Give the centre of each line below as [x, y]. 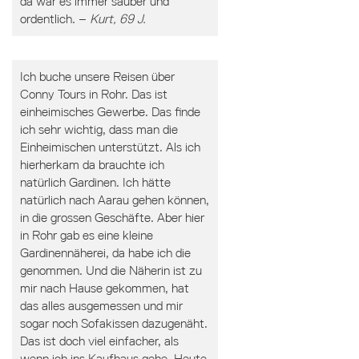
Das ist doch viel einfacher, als [99, 341]
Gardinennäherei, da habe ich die [105, 253]
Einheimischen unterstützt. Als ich [110, 147]
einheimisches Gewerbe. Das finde [110, 112]
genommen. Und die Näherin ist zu [111, 270]
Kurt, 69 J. [117, 19]
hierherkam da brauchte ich [92, 165]
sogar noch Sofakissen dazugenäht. [113, 323]
